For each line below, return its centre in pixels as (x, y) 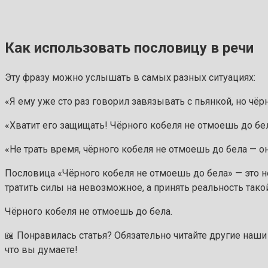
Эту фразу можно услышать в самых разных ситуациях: (130, 77)
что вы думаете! (41, 249)
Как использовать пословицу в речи (129, 48)
